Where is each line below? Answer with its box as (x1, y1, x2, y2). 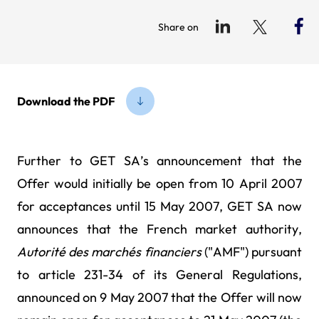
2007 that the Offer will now (137, 289, 303, 305)
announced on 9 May (17, 289, 135, 305)
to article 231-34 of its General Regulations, (17, 266, 302, 283)
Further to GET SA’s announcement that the (17, 152, 302, 169)
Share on (158, 20, 199, 33)
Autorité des (17, 244, 89, 260)
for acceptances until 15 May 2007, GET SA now (17, 198, 302, 214)
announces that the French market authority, (17, 221, 302, 237)
